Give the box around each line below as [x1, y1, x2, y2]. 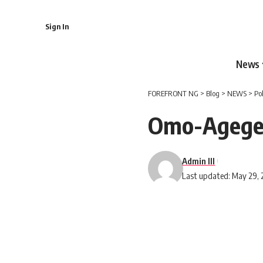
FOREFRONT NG [148, 88, 198, 98]
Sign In [45, 21, 69, 31]
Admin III [182, 155, 215, 166]
